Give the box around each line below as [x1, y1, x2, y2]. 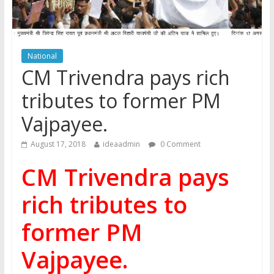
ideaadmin [102, 139, 140, 150]
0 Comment [158, 139, 201, 150]
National [27, 51, 57, 62]
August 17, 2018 [30, 139, 86, 150]
